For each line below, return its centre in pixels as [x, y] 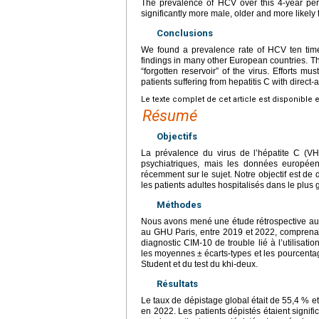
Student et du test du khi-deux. [199, 264]
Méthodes [179, 204]
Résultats [177, 283]
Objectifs [177, 136]
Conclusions [185, 33]
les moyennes [168, 253]
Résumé [170, 115]
